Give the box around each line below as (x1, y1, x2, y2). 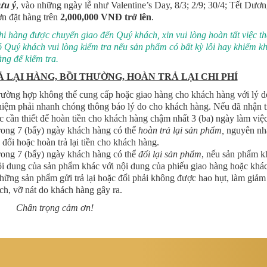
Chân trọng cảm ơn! (15, 203, 94, 213)
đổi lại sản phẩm (138, 149, 201, 160)
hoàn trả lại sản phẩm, (138, 125, 224, 136)
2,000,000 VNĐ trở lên (60, 12, 151, 23)
